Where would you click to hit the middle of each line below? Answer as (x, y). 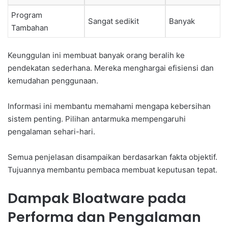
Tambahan (30, 27)
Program (27, 15)
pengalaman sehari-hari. (51, 132)
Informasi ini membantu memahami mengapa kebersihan (109, 106)
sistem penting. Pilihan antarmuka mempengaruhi (97, 119)
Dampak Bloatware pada (97, 198)
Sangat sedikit (113, 21)
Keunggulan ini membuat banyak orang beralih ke (96, 55)
